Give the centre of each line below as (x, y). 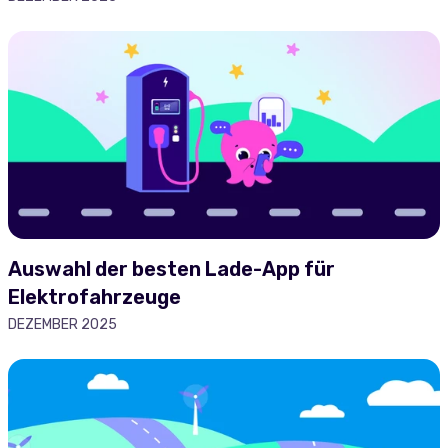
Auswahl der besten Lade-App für (171, 269)
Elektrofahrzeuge (94, 297)
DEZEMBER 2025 (62, 324)
